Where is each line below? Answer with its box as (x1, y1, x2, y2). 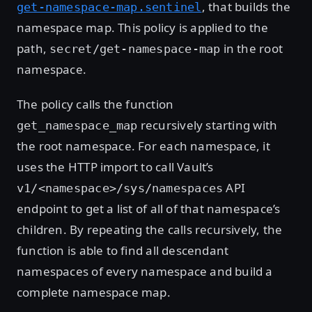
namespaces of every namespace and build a (17, 263, 273, 280)
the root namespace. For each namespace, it (17, 138, 270, 155)
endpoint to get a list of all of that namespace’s (17, 201, 281, 217)
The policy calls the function (17, 96, 174, 113)
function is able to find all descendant (17, 242, 229, 259)
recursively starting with (137, 117, 278, 134)
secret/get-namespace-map (49, 42, 221, 56)
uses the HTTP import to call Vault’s (17, 159, 214, 175)
